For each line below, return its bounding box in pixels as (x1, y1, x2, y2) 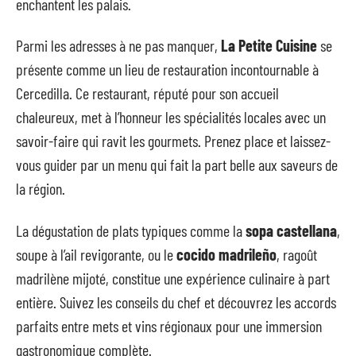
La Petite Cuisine (221, 36, 317, 55)
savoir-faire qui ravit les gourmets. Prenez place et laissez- (16, 131, 331, 150)
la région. (16, 179, 65, 198)
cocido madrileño (176, 244, 277, 264)
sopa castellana (246, 220, 337, 240)
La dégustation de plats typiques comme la (16, 220, 246, 240)
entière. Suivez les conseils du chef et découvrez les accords (16, 292, 336, 311)
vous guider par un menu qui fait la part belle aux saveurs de (16, 155, 338, 174)
